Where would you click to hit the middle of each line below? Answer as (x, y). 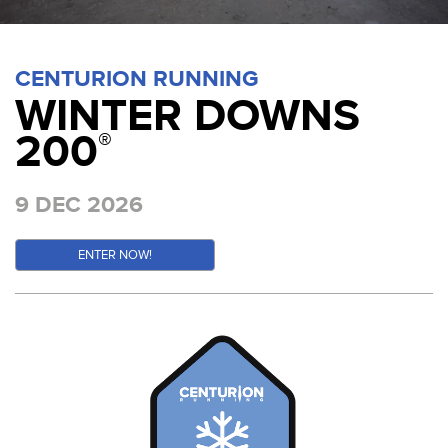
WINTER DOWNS (187, 115)
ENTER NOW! (115, 254)
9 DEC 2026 (79, 204)
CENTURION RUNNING (137, 79)
